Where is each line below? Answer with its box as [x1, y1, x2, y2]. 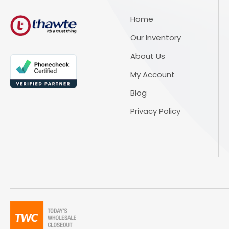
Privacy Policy [130, 106, 180, 117]
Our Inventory [130, 32, 181, 43]
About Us [130, 51, 165, 62]
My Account [130, 69, 175, 80]
